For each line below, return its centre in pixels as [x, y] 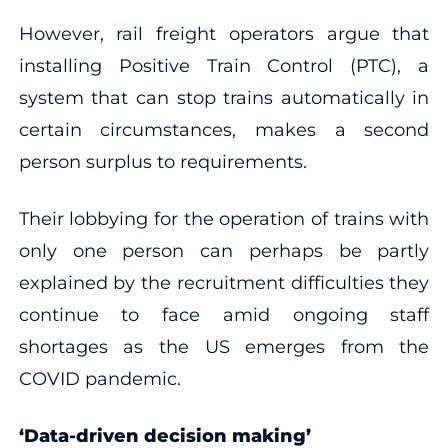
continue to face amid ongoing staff [224, 314]
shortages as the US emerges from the [224, 346]
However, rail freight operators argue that [224, 33]
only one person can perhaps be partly [224, 250]
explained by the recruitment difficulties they [224, 282]
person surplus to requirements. [162, 161]
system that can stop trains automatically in [224, 97]
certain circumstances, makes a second [224, 129]
